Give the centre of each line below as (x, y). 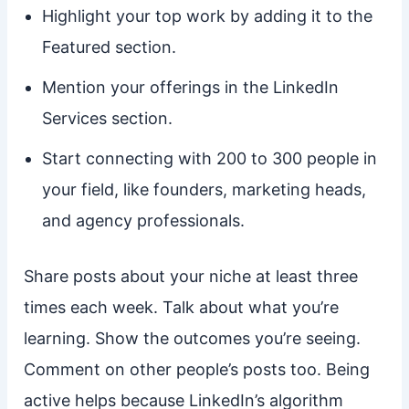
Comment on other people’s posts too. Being (196, 370)
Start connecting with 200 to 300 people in (209, 159)
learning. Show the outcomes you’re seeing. (192, 339)
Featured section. (109, 47)
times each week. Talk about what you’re (181, 308)
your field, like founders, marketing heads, (204, 190)
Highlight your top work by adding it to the (207, 16)
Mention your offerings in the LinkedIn (190, 88)
